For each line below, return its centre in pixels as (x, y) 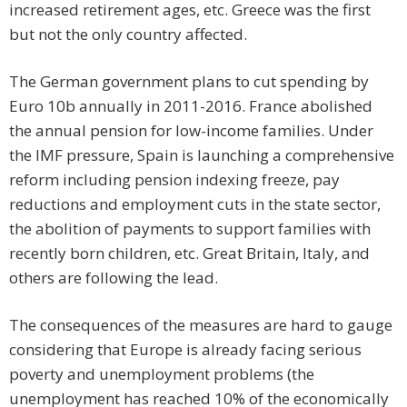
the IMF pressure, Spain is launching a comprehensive (202, 155)
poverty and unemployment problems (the (162, 374)
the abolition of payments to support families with (190, 229)
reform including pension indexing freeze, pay (174, 180)
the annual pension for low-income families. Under (191, 131)
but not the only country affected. (128, 35)
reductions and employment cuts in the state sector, (195, 204)
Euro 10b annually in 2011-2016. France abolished (191, 106)
